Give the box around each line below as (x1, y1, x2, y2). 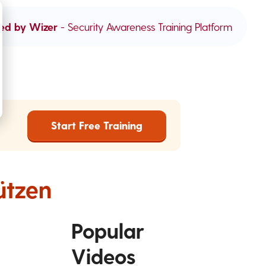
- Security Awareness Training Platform (58, 20, 232, 33)
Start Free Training (51, 119, 142, 131)
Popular (71, 217, 144, 243)
